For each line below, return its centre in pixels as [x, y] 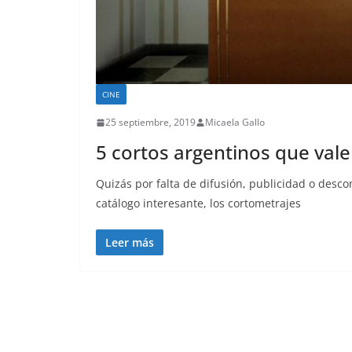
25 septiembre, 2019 [150, 123]
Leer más [130, 243]
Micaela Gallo [235, 123]
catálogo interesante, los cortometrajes [198, 203]
